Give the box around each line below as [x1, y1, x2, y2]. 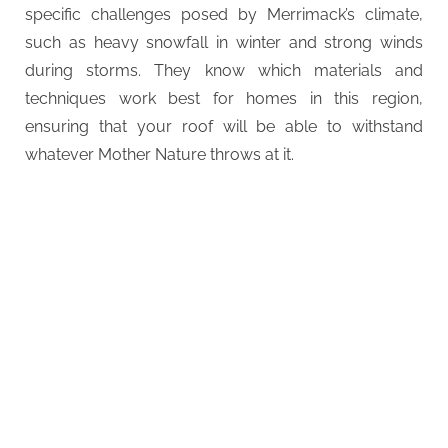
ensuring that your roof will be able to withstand [25, 116, 423, 136]
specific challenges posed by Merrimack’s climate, [25, 4, 423, 24]
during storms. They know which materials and [25, 60, 423, 80]
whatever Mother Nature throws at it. [25, 144, 294, 164]
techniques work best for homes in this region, [25, 88, 423, 108]
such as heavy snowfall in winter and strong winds [25, 32, 423, 52]
